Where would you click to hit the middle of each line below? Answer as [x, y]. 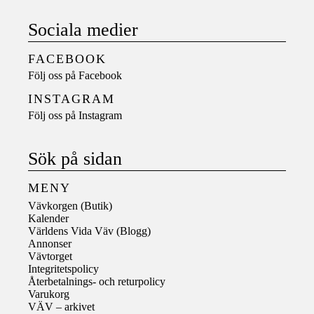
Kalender [48, 218]
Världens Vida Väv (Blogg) [89, 231]
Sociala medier [83, 29]
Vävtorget [50, 256]
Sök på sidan [75, 158]
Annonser [50, 243]
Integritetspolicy [63, 268]
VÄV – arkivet [61, 306]
